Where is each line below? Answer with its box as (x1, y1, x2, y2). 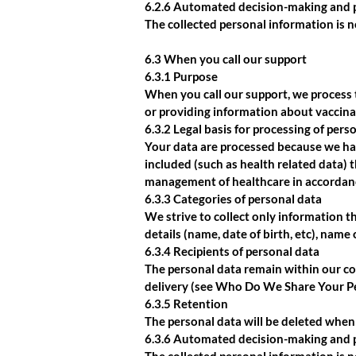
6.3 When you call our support (145, 52, 307, 66)
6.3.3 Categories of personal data (145, 192, 322, 206)
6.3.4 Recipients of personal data (145, 244, 319, 258)
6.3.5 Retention (145, 296, 228, 311)
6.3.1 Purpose (145, 69, 218, 83)
